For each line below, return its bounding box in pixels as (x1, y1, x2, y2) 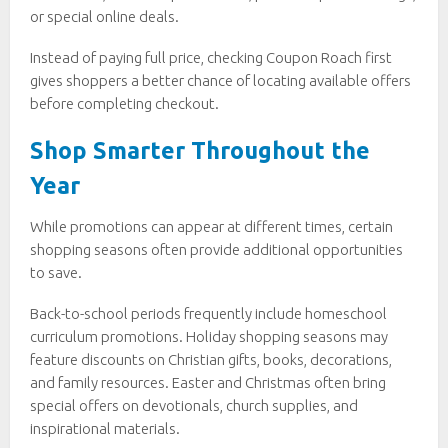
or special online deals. (30, 8, 179, 26)
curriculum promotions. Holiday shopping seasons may (30, 328, 388, 346)
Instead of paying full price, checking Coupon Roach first (30, 49, 392, 67)
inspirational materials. (30, 420, 180, 438)
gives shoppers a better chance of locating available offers (30, 72, 411, 90)
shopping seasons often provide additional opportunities (30, 241, 403, 259)
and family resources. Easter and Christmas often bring (30, 374, 386, 392)
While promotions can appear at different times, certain (30, 218, 393, 236)
